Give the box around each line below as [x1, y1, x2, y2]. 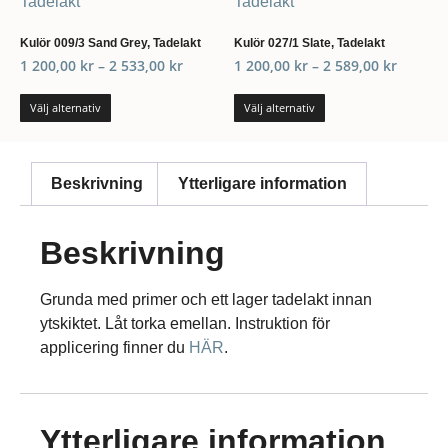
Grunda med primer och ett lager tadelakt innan [40, 290, 372, 308]
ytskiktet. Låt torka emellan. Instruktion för [40, 314, 330, 332]
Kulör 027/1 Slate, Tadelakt [234, 36, 385, 51]
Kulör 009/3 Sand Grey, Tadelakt [20, 36, 201, 51]
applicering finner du [40, 338, 189, 356]
